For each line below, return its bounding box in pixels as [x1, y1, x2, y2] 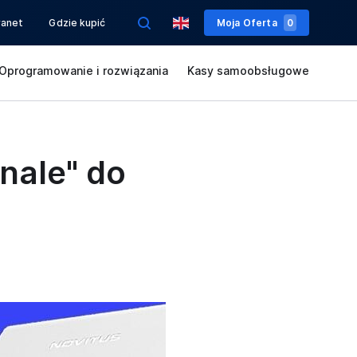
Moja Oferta [216, 16, 277, 29]
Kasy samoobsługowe [187, 64, 309, 77]
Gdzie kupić [49, 16, 106, 29]
